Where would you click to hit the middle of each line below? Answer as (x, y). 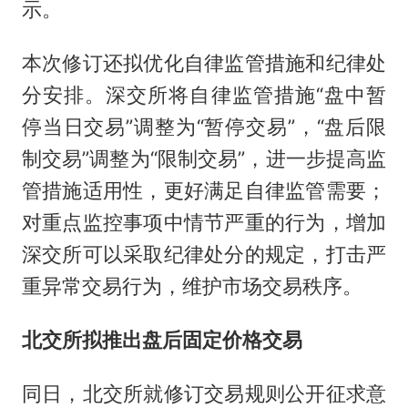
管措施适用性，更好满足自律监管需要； (204, 190)
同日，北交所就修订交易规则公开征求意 (204, 393)
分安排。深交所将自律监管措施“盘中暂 (204, 94)
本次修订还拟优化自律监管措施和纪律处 (204, 62)
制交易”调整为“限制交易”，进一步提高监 (204, 158)
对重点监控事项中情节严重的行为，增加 (204, 222)
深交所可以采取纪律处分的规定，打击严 (204, 254)
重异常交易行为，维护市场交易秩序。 (192, 286)
